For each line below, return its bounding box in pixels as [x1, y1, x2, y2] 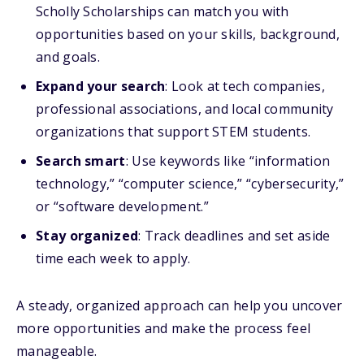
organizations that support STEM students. [36, 123, 311, 141]
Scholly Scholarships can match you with [36, 2, 289, 20]
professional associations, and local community [36, 100, 334, 118]
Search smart [36, 152, 126, 170]
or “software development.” [36, 197, 209, 215]
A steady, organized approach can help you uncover [16, 297, 343, 314]
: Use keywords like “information [125, 152, 331, 170]
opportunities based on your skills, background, [36, 25, 340, 43]
